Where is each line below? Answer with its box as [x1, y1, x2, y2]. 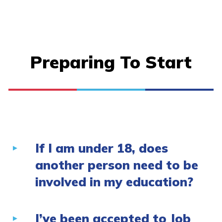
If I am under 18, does [35, 140, 168, 156]
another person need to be [35, 157, 198, 173]
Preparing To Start [30, 51, 192, 73]
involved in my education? [35, 174, 193, 190]
